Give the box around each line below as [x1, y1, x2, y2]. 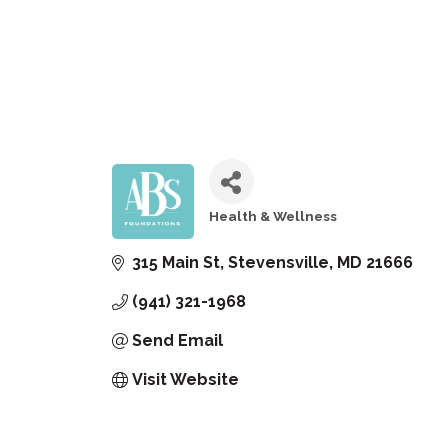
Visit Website [132, 370, 239, 390]
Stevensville [228, 253, 329, 273]
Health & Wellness [208, 208, 337, 225]
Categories [207, 220, 294, 239]
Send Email [132, 331, 223, 351]
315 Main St [132, 253, 220, 273]
